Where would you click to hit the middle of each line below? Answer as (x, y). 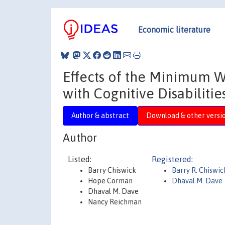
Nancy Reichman (115, 202)
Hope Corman (110, 181)
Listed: (80, 159)
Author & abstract (100, 115)
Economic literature (174, 29)
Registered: (172, 159)
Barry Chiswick (112, 170)
